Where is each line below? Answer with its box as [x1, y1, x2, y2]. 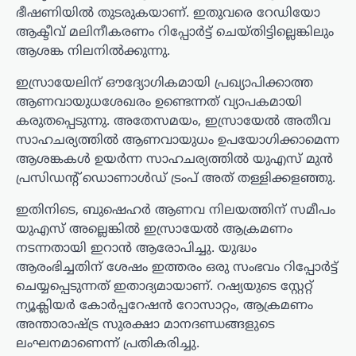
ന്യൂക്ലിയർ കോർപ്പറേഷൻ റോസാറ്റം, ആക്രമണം [16, 297, 313, 314]
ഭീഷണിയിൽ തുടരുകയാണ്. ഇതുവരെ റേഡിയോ [16, 5, 320, 21]
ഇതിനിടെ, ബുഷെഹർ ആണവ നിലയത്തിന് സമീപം [16, 202, 335, 219]
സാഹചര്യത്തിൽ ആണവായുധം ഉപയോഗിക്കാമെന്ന [16, 132, 339, 149]
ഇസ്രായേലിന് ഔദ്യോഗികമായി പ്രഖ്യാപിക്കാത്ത [16, 75, 313, 91]
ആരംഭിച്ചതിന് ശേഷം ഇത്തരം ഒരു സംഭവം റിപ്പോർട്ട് [16, 259, 338, 276]
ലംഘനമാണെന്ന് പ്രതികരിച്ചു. [16, 335, 199, 352]
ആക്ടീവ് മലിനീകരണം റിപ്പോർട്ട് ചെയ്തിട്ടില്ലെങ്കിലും [16, 24, 334, 41]
